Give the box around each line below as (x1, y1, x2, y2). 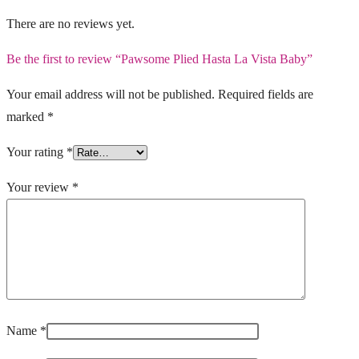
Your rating (6, 145, 67, 159)
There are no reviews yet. (6, 17, 135, 31)
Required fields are (218, 87, 313, 102)
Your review (6, 180, 72, 195)
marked (6, 110, 47, 124)
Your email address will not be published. (6, 87, 215, 102)
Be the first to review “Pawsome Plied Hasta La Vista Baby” (6, 52, 313, 67)
